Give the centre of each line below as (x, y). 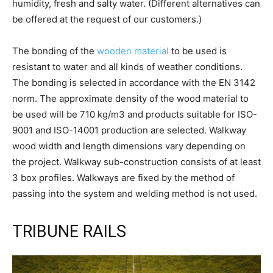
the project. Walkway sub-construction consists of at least (136, 161)
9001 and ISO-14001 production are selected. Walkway (129, 130)
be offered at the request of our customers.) (107, 19)
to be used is (198, 51)
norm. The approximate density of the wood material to (130, 98)
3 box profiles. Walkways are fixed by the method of (123, 177)
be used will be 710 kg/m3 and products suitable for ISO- (135, 114)
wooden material (133, 51)
